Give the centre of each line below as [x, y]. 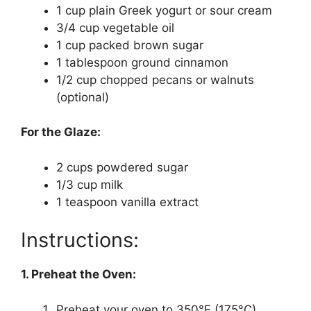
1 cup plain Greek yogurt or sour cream [164, 10]
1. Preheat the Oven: [78, 275]
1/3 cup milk [90, 184]
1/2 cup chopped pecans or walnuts [155, 79]
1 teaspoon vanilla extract [127, 202]
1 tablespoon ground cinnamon [142, 62]
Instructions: [80, 240]
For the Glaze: [61, 132]
